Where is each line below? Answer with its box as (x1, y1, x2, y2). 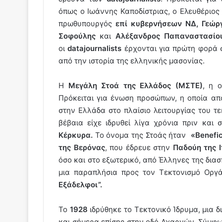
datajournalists (65, 43, 122, 53)
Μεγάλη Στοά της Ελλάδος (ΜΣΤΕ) (68, 80, 203, 90)
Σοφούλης (58, 31, 96, 41)
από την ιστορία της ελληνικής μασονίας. (58, 55, 205, 65)
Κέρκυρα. (58, 130, 93, 140)
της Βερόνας (58, 142, 105, 152)
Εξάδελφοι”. (58, 179, 102, 189)
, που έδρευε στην (105, 142, 173, 152)
